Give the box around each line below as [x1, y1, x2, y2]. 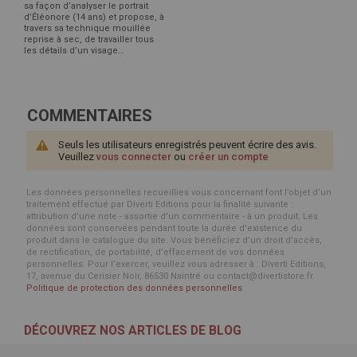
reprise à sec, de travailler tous [24, 33, 154, 45]
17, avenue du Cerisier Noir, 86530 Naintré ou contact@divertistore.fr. [26, 270, 315, 281]
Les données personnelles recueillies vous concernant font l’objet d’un [26, 186, 331, 198]
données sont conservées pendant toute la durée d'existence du [26, 222, 302, 233]
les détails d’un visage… [24, 45, 124, 56]
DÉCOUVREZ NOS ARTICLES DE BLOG [24, 322, 241, 338]
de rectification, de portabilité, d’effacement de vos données [26, 246, 284, 257]
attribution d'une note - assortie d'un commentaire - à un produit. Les [26, 210, 318, 222]
